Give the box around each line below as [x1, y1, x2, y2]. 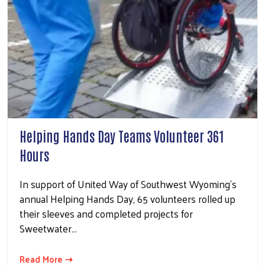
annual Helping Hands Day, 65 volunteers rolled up [20, 190, 235, 208]
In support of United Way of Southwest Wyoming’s [20, 175, 237, 193]
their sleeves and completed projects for [20, 205, 193, 223]
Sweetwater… [20, 219, 77, 238]
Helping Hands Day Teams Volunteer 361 [20, 127, 224, 145]
